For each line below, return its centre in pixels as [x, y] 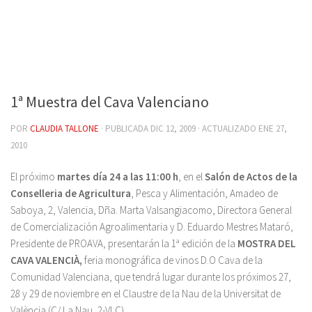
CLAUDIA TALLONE [64, 128]
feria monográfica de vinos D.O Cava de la [173, 260]
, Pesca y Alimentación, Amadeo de [204, 193]
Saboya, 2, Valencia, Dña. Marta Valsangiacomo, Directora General [151, 210]
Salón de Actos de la [251, 177]
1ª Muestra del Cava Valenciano [110, 102]
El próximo [33, 177]
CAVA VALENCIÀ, [47, 260]
